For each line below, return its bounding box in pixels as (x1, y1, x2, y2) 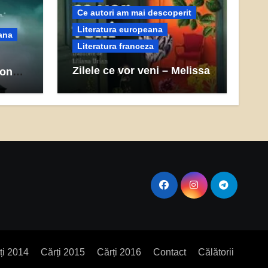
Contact (153, 247, 186, 257)
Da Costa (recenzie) (72, 77, 172, 89)
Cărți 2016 (97, 247, 141, 257)
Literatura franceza (77, 41, 154, 51)
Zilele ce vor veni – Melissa (72, 65, 210, 77)
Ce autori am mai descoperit (77, 8, 191, 17)
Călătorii (198, 247, 234, 257)
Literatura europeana (77, 25, 163, 34)
